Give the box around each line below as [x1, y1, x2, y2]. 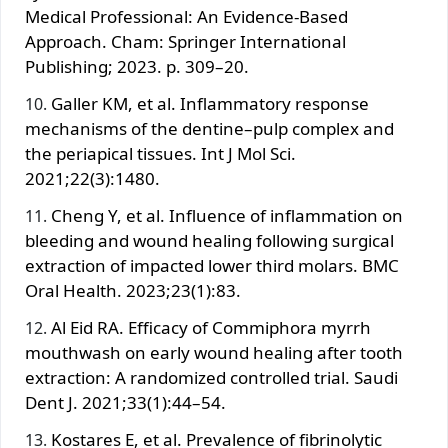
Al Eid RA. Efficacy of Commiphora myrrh [51, 315, 371, 339]
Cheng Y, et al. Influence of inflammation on [51, 203, 403, 227]
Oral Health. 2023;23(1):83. [25, 278, 241, 302]
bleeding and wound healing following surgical [25, 228, 394, 252]
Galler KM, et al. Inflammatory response [51, 91, 369, 115]
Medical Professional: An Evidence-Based [25, 4, 348, 28]
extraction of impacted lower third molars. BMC [25, 253, 399, 277]
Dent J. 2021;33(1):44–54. [25, 390, 226, 414]
